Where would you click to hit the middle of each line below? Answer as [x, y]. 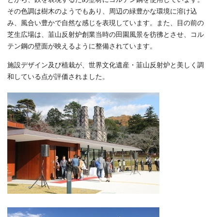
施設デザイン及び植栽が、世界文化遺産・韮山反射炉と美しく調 [106, 65]
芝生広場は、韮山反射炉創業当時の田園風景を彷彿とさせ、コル [106, 35]
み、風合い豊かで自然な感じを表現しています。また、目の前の [106, 23]
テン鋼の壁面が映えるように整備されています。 [82, 46]
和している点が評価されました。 [58, 77]
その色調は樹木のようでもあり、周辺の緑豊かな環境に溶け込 [102, 12]
